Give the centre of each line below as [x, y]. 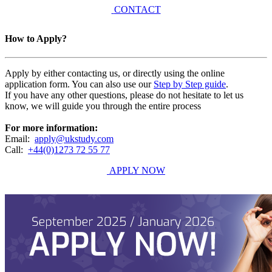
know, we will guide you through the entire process [103, 106]
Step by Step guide [190, 84]
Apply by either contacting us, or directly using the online [115, 73]
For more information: [51, 128]
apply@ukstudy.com [74, 139]
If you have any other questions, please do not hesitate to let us [124, 95]
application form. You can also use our [79, 84]
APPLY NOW [137, 171]
